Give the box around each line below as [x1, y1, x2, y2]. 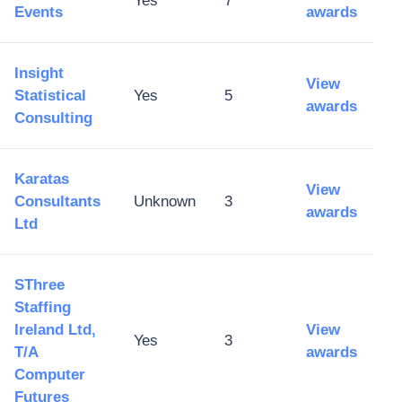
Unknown [134, 193, 196, 210]
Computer [14, 366, 85, 383]
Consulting [14, 109, 92, 127]
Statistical [14, 87, 86, 104]
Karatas [14, 170, 69, 188]
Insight [14, 65, 64, 82]
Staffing [14, 299, 71, 316]
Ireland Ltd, [14, 321, 96, 338]
